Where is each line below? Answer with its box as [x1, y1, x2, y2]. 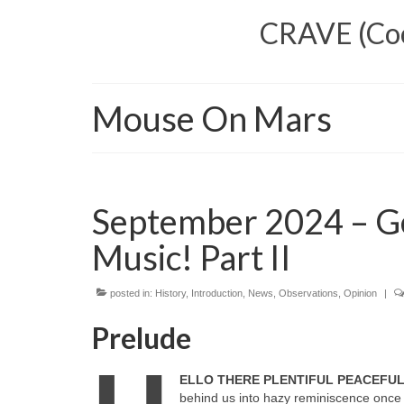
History [155, 287, 186, 298]
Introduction [191, 287, 243, 298]
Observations [279, 287, 338, 298]
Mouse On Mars [92, 96, 332, 139]
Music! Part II [92, 235, 291, 278]
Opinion [344, 287, 377, 298]
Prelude [92, 319, 191, 355]
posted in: [107, 287, 155, 298]
